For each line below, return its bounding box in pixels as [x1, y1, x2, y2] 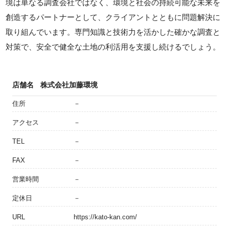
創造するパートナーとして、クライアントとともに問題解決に [6, 13, 221, 21]
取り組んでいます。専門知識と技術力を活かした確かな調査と [6, 28, 221, 36]
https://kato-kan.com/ [74, 213, 137, 221]
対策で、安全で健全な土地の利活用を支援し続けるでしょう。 [6, 42, 221, 51]
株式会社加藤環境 [40, 81, 98, 89]
